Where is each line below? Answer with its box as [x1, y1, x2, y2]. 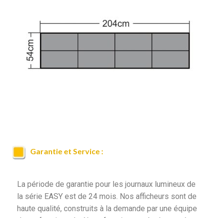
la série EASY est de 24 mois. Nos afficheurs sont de [17, 192, 197, 201]
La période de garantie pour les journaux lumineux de [17, 180, 196, 189]
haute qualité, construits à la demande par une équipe [17, 204, 197, 214]
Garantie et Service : [27, 146, 103, 156]
